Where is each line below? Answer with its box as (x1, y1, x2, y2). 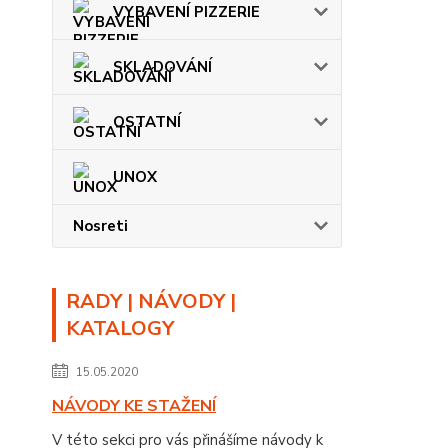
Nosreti (73, 216, 128, 236)
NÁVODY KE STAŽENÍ (52, 395, 216, 417)
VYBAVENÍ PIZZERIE (113, 2, 260, 22)
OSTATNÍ (113, 112, 181, 132)
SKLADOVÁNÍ (113, 57, 212, 77)
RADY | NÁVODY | (66, 288, 236, 315)
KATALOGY (66, 315, 174, 342)
